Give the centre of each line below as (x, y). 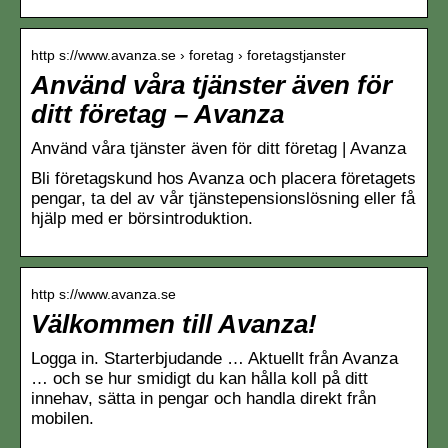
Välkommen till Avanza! (174, 323)
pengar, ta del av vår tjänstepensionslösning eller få (223, 198)
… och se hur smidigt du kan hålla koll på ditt (199, 378)
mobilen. (62, 418)
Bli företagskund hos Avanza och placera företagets (223, 178)
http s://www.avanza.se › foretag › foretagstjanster (188, 54)
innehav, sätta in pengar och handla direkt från (203, 398)
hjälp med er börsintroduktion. (142, 218)
